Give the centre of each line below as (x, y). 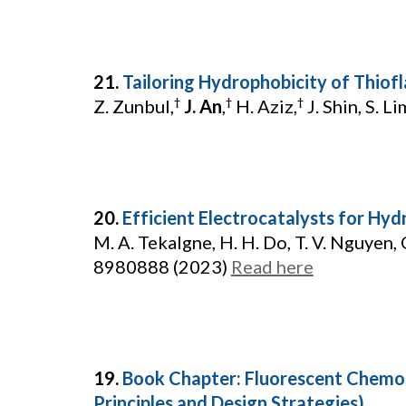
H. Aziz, (264, 106)
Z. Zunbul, (133, 106)
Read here (272, 266)
